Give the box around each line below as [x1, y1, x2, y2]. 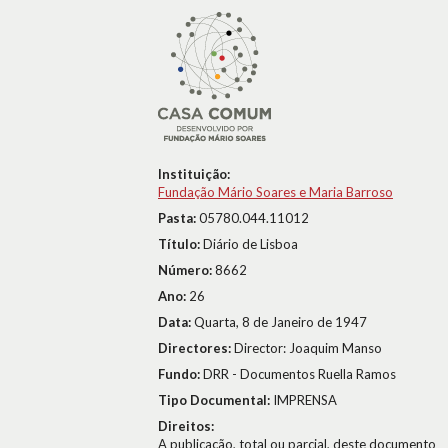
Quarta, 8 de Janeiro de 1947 [194, 314, 367, 330]
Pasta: [158, 210, 199, 226]
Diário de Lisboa [203, 236, 298, 252]
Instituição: [158, 166, 230, 182]
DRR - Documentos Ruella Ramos [203, 366, 396, 382]
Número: [158, 262, 215, 278]
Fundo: [158, 366, 203, 382]
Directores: [158, 340, 234, 356]
